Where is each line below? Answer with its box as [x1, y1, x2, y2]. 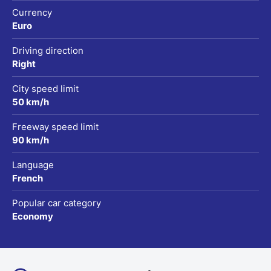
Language [12, 158, 54, 171]
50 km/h [12, 96, 49, 108]
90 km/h [12, 134, 49, 146]
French [12, 172, 43, 184]
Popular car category [12, 197, 101, 209]
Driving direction [12, 44, 83, 56]
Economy [12, 210, 53, 222]
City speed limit [12, 82, 79, 94]
